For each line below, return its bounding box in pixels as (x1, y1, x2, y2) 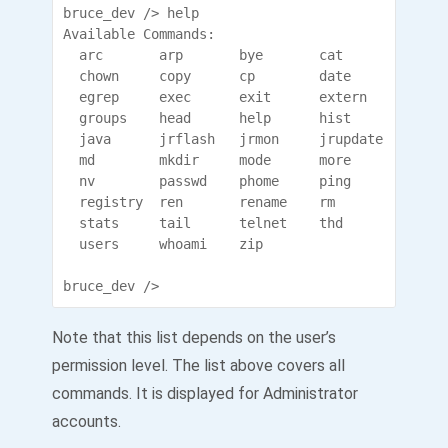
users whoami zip (63, 236, 367, 252)
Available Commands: (63, 26, 215, 42)
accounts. (52, 412, 121, 431)
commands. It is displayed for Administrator (52, 384, 358, 403)
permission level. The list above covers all (52, 356, 345, 375)
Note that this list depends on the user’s (52, 328, 336, 347)
